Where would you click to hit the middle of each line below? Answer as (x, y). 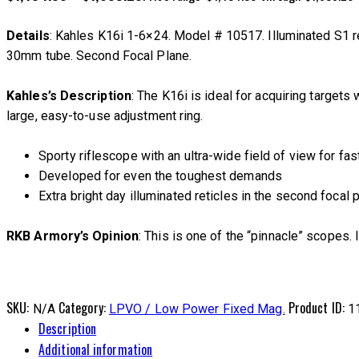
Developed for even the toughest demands (160, 176)
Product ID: (318, 308)
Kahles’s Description (69, 95)
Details (28, 35)
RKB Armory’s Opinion (73, 236)
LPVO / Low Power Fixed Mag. (197, 309)
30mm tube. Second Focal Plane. (99, 55)
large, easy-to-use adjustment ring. (105, 115)
